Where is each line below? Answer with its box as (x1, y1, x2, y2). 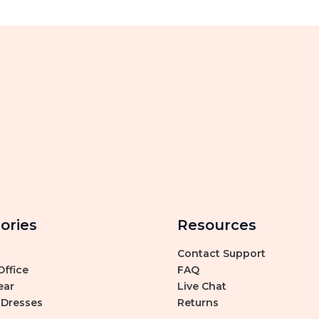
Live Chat (177, 280, 226, 293)
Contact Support (177, 247, 266, 260)
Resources (177, 216, 256, 234)
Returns (177, 296, 219, 309)
